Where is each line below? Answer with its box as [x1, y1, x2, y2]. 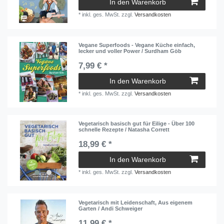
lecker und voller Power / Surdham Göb [78, 47, 182, 54]
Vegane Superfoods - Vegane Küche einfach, [78, 41, 195, 48]
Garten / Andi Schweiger [78, 205, 143, 211]
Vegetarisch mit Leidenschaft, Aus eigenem [78, 199, 193, 205]
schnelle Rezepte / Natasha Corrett [78, 126, 170, 133]
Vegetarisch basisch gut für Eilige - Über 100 [78, 120, 195, 127]
